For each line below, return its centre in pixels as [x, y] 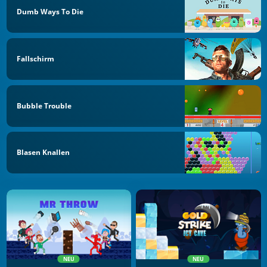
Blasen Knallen [43, 153]
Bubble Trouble [44, 105]
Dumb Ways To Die [50, 12]
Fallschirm [35, 58]
